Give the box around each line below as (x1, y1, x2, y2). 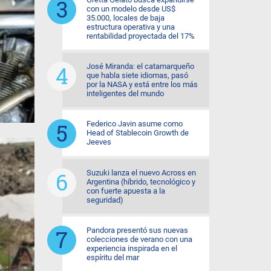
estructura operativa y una (87, 22, 175, 31)
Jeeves (87, 137, 111, 146)
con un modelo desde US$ (87, 4, 175, 13)
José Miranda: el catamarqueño (87, 62, 194, 71)
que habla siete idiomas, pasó (87, 71, 188, 80)
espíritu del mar (87, 253, 139, 262)
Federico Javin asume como (87, 119, 183, 128)
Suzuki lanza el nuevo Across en (87, 168, 196, 177)
